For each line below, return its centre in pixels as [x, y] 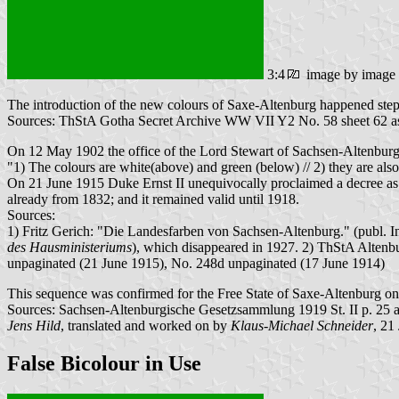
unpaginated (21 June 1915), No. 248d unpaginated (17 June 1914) [196, 264]
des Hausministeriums [69, 248]
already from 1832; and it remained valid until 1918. [153, 199]
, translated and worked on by [146, 326]
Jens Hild [34, 326]
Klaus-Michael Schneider [302, 326]
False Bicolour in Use [104, 364]
